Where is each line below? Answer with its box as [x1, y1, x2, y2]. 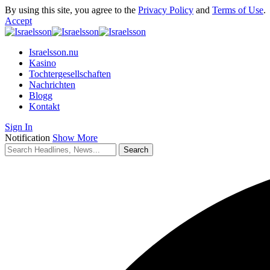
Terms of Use [212, 5, 263, 15]
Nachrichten [29, 80, 75, 90]
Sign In [5, 122, 33, 132]
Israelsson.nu [29, 47, 78, 57]
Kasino [29, 58, 56, 68]
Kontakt [29, 101, 60, 111]
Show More [52, 133, 98, 143]
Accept [5, 16, 32, 26]
